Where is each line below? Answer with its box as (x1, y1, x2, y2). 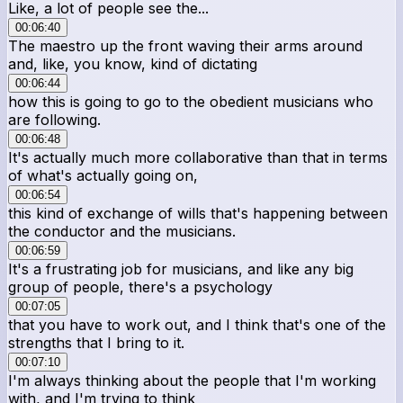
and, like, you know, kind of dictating (8, 54, 257, 73)
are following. (8, 110, 101, 129)
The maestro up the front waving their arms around (8, 36, 363, 55)
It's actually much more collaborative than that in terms (8, 148, 388, 166)
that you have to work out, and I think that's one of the (8, 315, 386, 334)
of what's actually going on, (8, 166, 198, 184)
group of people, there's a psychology (8, 277, 273, 296)
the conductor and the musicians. (8, 221, 236, 240)
